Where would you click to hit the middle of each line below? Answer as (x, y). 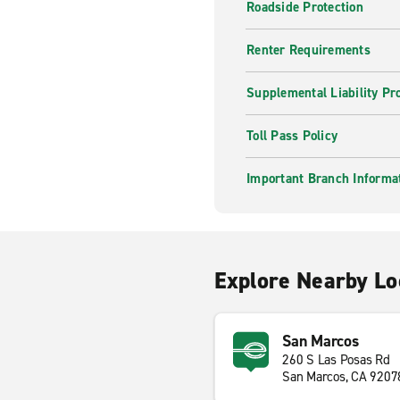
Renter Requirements (308, 50)
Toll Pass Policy (292, 136)
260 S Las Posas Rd (336, 360)
